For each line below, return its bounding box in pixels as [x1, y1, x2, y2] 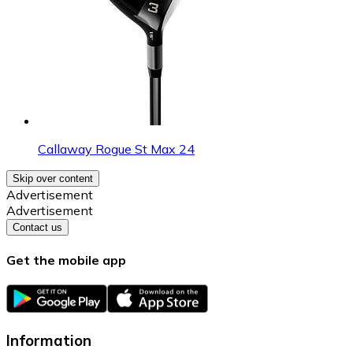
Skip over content [13, 172, 93, 184]
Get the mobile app [6, 251, 126, 268]
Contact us [13, 221, 62, 233]
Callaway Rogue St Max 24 [38, 140, 195, 157]
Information [6, 330, 91, 350]
